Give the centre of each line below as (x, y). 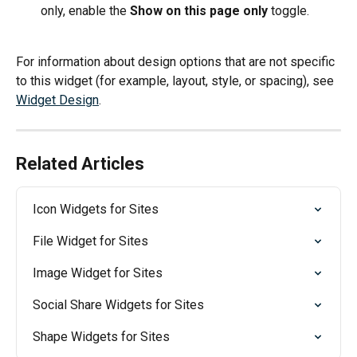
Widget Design (57, 100)
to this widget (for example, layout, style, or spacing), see (177, 80)
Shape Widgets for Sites (101, 336)
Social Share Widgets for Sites (118, 304)
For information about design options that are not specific (177, 61)
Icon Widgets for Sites (96, 209)
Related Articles (80, 163)
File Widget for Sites (90, 241)
